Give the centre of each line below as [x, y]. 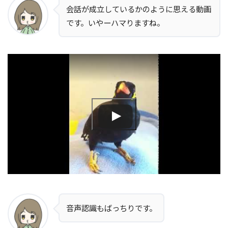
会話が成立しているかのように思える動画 [139, 9]
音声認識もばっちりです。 [111, 207]
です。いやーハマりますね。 [115, 23]
